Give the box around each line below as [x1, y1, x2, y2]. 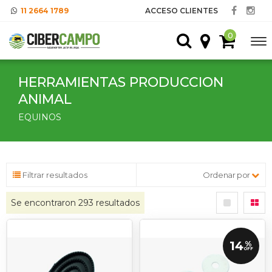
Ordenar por [203, 170, 252, 180]
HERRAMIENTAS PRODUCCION [18, 74, 223, 90]
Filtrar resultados [21, 170, 87, 180]
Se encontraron [11, 197, 78, 208]
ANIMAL [18, 91, 79, 107]
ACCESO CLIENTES [145, 6, 218, 15]
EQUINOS [18, 112, 61, 123]
